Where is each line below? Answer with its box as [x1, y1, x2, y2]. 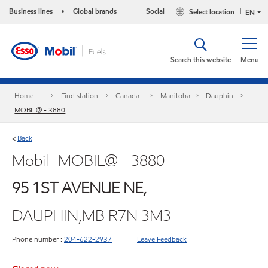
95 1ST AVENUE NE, [12, 177, 147, 198]
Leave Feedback [137, 233, 187, 244]
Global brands [73, 6, 117, 16]
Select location [189, 7, 235, 17]
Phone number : [12, 233, 62, 244]
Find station [60, 90, 98, 101]
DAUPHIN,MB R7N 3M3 [12, 205, 171, 226]
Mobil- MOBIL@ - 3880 [12, 150, 165, 170]
